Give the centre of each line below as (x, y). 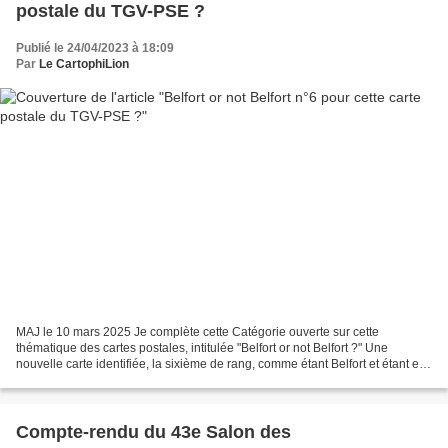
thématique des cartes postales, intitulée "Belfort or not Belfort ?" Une (202, 347)
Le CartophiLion (84, 64)
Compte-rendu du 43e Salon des (153, 431)
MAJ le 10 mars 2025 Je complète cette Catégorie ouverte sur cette (197, 331)
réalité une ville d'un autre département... (126, 379)
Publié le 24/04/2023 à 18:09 (95, 48)
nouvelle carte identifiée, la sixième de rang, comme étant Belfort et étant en (221, 363)
